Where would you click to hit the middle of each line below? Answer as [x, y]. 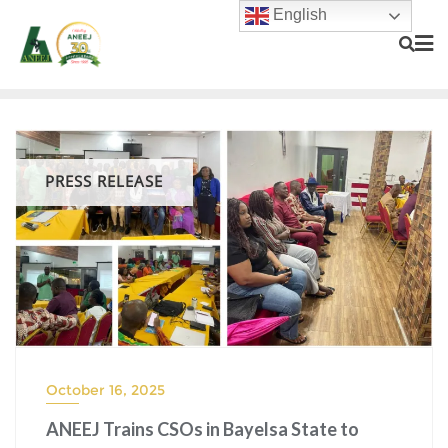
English [298, 15]
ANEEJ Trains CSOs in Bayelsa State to [202, 429]
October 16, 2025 [105, 390]
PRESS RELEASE [104, 180]
